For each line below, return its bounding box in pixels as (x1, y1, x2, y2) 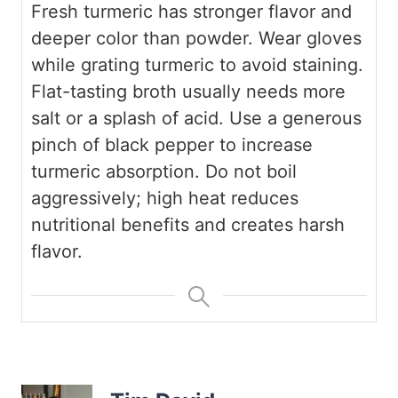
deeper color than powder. (31, 27, 253, 49)
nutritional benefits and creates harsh (31, 213, 345, 235)
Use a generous (224, 107, 362, 129)
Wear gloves (253, 27, 362, 49)
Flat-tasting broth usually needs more (31, 80, 346, 102)
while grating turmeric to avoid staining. (31, 53, 363, 76)
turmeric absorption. (31, 160, 200, 182)
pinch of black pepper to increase (31, 133, 313, 155)
